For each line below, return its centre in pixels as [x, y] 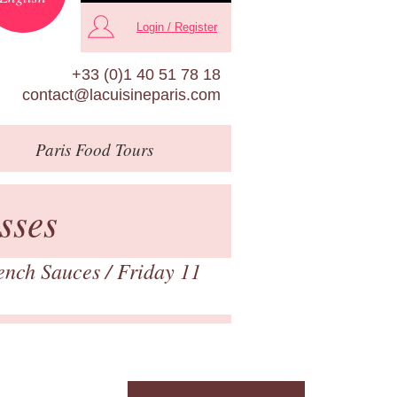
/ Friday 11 [153, 270]
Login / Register [177, 27]
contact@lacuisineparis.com [121, 94]
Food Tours [112, 149]
